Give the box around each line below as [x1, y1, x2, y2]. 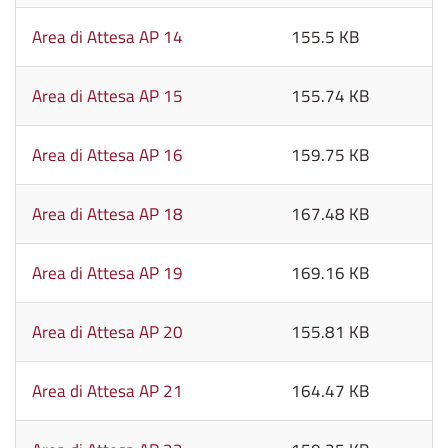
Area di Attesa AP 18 [32, 201, 183, 227]
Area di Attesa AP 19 [32, 260, 183, 286]
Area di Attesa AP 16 [32, 142, 183, 168]
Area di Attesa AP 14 [32, 24, 183, 50]
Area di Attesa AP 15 [32, 83, 183, 109]
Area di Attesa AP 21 [32, 378, 183, 404]
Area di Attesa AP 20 [32, 319, 183, 345]
